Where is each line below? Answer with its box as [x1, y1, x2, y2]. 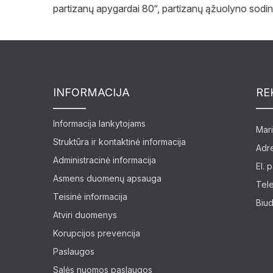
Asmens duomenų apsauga [53, 173, 161, 183]
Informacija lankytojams [53, 118, 146, 129]
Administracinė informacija [53, 155, 156, 165]
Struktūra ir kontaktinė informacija [53, 136, 186, 147]
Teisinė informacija [53, 191, 127, 202]
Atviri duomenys [53, 210, 117, 220]
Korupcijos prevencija [53, 228, 140, 238]
